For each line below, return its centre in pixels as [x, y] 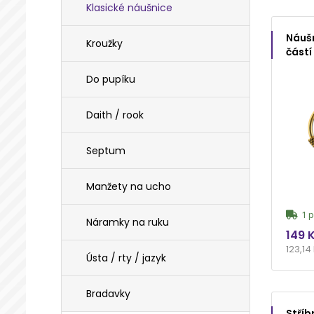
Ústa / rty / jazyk [126, 258]
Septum [106, 151]
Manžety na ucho [129, 186]
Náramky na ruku [128, 222]
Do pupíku [111, 79]
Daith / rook [115, 115]
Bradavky [108, 294]
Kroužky [104, 43]
